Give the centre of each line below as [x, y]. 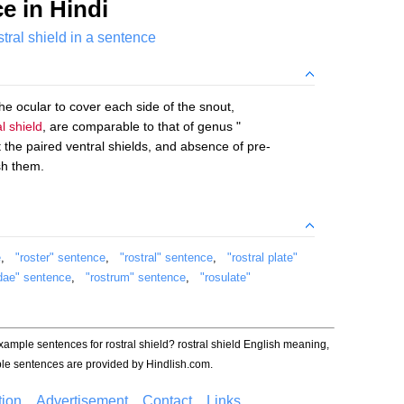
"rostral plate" [262, 257]
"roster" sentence [60, 257]
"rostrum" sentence [136, 277]
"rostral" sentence [166, 257]
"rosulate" [225, 277]
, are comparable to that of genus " [142, 126]
